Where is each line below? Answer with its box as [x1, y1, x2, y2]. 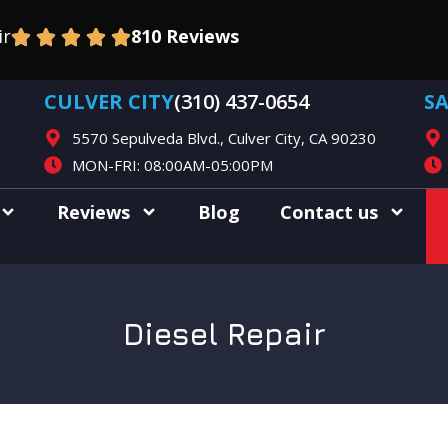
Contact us [280, 200, 378, 224]
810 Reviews [131, 24, 239, 48]
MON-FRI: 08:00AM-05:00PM [71, 155, 273, 175]
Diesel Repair [122, 316, 326, 352]
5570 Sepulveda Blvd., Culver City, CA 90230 [71, 128, 376, 148]
